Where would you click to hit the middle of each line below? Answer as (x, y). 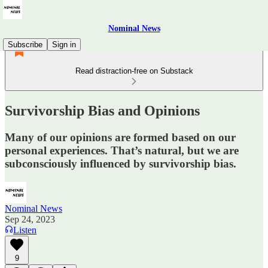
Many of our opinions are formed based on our (120, 137)
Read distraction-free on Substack (134, 71)
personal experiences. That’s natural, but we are (122, 150)
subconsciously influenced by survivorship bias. (121, 163)
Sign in (64, 45)
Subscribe (25, 45)
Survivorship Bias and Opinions (102, 110)
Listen (25, 230)
